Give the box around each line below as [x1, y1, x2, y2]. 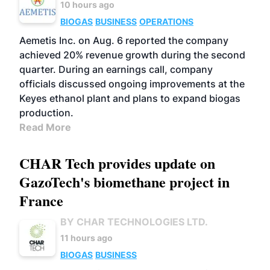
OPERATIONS [139, 16, 193, 27]
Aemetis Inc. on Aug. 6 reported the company [19, 34, 228, 46]
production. [19, 107, 74, 119]
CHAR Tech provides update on [19, 152, 215, 174]
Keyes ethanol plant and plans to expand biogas [19, 92, 240, 104]
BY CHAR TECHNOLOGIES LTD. [60, 216, 208, 228]
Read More [19, 121, 71, 133]
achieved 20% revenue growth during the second [19, 49, 245, 61]
